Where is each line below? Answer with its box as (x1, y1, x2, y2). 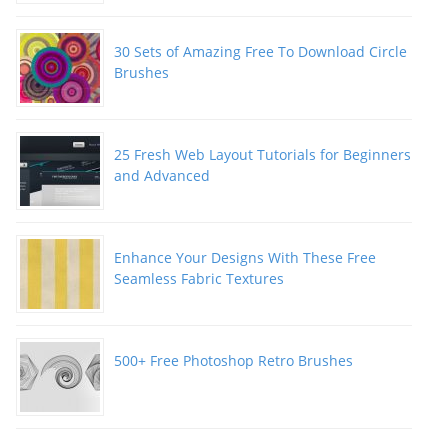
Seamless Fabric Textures (114, 269, 284, 289)
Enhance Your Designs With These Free (114, 248, 376, 268)
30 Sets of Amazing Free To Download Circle (114, 42, 407, 62)
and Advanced (114, 166, 210, 186)
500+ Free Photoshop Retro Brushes (114, 351, 353, 371)
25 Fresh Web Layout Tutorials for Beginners (114, 145, 411, 165)
